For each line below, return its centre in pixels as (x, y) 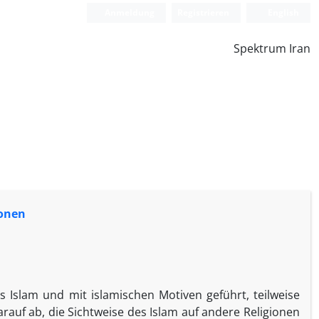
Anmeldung (129, 12)
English (282, 12)
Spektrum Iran (272, 48)
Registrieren (204, 12)
